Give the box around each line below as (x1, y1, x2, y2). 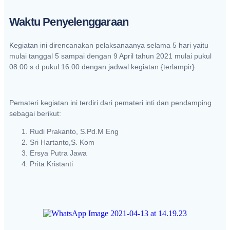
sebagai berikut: (9, 109, 61, 118)
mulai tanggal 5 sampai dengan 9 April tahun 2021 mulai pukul (9, 52, 212, 61)
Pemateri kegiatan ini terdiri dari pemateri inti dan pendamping (9, 98, 212, 107)
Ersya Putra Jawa (30, 149, 87, 157)
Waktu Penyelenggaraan (9, 15, 129, 28)
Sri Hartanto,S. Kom (30, 138, 105, 146)
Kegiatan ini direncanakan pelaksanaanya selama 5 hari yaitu (9, 41, 208, 50)
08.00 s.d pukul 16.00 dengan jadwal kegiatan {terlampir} (9, 63, 195, 71)
